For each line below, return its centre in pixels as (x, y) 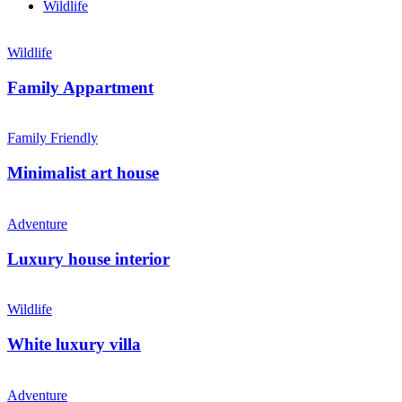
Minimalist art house (83, 173)
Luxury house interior (88, 258)
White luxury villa (74, 345)
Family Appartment (80, 87)
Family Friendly (52, 138)
